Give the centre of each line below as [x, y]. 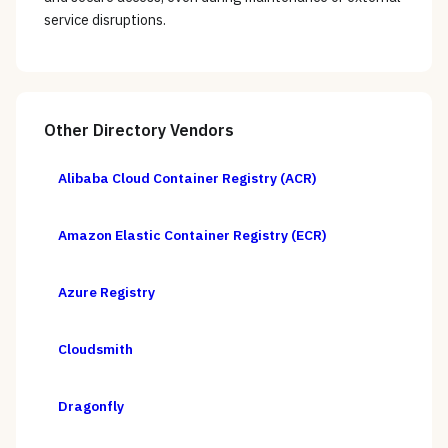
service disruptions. [105, 20]
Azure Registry [106, 292]
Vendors [200, 130]
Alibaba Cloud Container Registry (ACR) [187, 178]
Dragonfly [91, 406]
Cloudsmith [95, 349]
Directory [129, 130]
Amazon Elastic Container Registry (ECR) [192, 235]
